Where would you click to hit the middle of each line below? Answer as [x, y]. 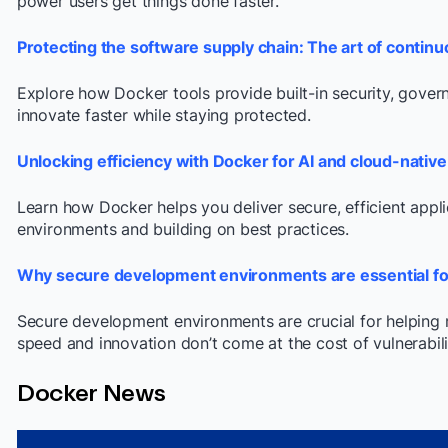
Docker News [91, 391]
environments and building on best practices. [183, 228]
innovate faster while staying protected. [166, 114]
